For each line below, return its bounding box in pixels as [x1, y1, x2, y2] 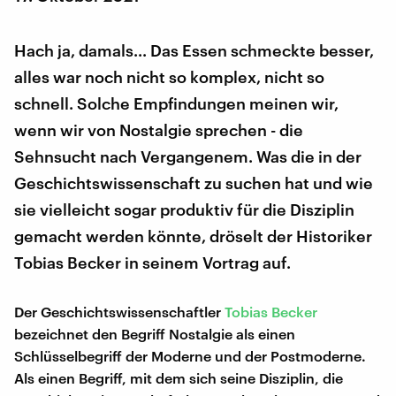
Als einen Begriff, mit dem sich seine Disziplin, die [14, 369, 343, 386]
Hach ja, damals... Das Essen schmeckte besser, [14, 41, 374, 60]
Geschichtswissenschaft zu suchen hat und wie [14, 173, 373, 193]
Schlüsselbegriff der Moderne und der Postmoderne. [14, 347, 366, 364]
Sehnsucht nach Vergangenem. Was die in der [14, 147, 362, 166]
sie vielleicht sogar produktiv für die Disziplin [14, 200, 354, 219]
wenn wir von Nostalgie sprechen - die [14, 120, 303, 140]
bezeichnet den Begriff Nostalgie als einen [14, 325, 295, 342]
